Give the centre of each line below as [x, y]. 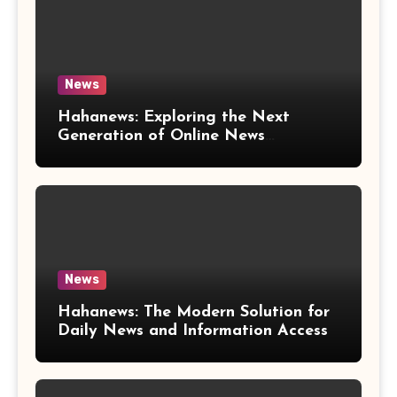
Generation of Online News [161, 136]
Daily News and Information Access [193, 331]
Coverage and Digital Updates [175, 155]
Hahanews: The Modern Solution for [194, 312]
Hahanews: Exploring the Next [174, 118]
